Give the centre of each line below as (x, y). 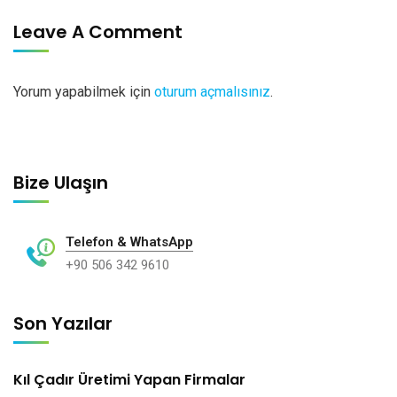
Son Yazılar (63, 324)
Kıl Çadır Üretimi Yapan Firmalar (129, 380)
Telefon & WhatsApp (129, 242)
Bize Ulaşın (61, 183)
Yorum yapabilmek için (84, 92)
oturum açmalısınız (212, 92)
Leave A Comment (100, 32)
